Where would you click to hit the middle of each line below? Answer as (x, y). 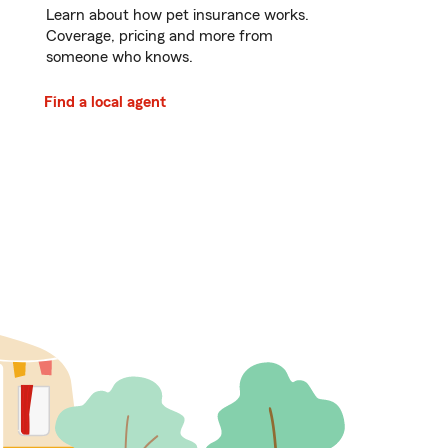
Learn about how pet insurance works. (177, 15)
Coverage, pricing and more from (159, 36)
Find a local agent (105, 102)
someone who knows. (119, 57)
